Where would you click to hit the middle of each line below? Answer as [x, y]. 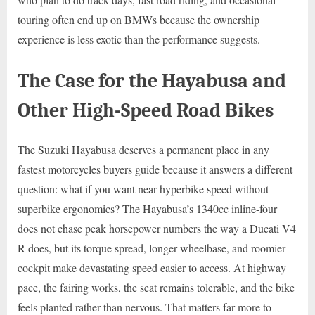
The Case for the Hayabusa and [152, 80]
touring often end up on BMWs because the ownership [139, 19]
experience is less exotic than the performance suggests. [139, 39]
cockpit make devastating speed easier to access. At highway [152, 267]
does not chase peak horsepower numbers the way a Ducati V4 [157, 228]
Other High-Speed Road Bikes [146, 110]
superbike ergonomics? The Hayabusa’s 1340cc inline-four [147, 208]
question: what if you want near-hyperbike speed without [143, 188]
